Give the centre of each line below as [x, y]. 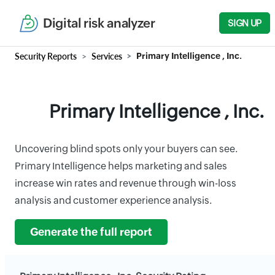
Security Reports [46, 56]
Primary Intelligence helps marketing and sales [121, 166]
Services [107, 56]
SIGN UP [245, 23]
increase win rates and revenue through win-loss [126, 183]
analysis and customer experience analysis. [113, 200]
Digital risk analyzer [99, 23]
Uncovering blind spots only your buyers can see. [126, 149]
